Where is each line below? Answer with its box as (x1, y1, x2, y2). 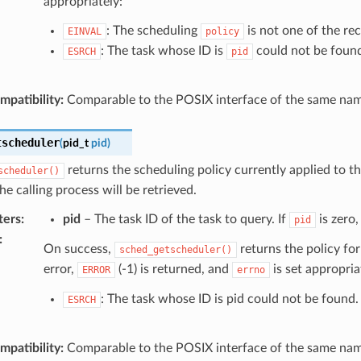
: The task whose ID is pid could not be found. (100, 292, 359, 305)
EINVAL (67, 25, 102, 37)
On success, (43, 242, 114, 255)
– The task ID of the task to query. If (80, 212, 289, 226)
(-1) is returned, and (114, 262, 232, 276)
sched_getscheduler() (118, 243, 232, 255)
